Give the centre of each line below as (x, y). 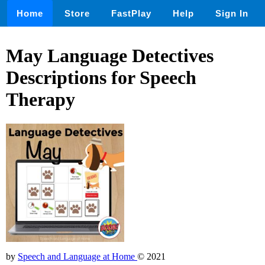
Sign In (232, 13)
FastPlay (131, 13)
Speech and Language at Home (77, 256)
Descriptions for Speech (101, 78)
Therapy (41, 100)
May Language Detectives (110, 56)
